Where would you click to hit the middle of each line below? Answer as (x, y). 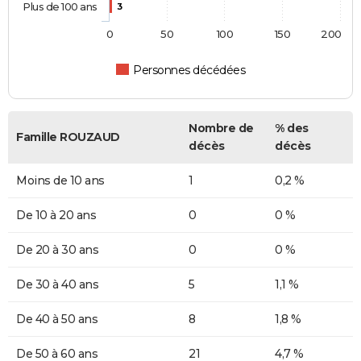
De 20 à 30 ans (57, 250)
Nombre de (221, 129)
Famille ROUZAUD (68, 137)
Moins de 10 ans (60, 181)
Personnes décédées (189, 71)
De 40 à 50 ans (57, 320)
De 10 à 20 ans (56, 216)
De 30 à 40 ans (57, 285)
